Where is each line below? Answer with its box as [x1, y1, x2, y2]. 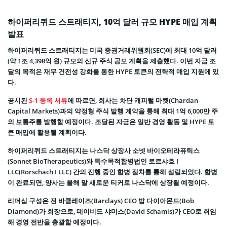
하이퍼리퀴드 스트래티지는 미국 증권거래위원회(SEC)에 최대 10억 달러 [8, 46, 217, 55]
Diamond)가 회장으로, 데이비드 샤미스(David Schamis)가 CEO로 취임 [8, 207, 216, 216]
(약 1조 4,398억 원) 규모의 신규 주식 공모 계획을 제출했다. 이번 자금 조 [8, 56, 216, 66]
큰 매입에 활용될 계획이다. [8, 128, 87, 137]
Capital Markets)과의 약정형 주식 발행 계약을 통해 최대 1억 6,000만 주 [8, 106, 218, 116]
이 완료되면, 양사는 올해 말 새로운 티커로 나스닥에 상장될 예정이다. [8, 178, 209, 187]
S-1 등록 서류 [29, 96, 67, 105]
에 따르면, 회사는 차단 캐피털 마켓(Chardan [67, 96, 198, 105]
